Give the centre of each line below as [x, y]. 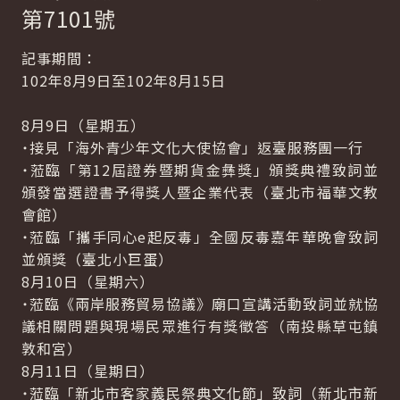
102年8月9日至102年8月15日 [124, 80]
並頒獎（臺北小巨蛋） [97, 259]
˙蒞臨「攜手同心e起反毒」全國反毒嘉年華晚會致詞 [200, 237]
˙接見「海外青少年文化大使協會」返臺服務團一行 [192, 147]
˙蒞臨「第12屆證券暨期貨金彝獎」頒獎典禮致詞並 [200, 170]
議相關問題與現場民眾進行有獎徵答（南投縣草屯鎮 [200, 326]
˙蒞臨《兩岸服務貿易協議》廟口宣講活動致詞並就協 [200, 304]
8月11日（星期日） [88, 371]
